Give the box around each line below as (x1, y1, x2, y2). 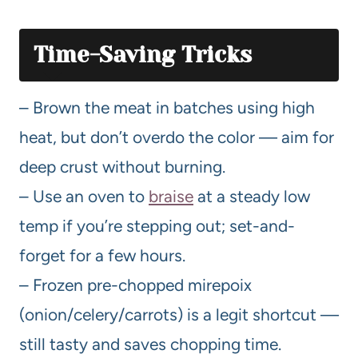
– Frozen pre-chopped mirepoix (19, 274, 252, 295)
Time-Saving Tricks (34, 41, 252, 68)
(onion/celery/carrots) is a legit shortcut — (19, 304, 339, 324)
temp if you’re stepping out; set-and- (19, 215, 295, 236)
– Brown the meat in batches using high (19, 97, 315, 117)
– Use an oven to (19, 185, 149, 206)
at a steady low (193, 185, 310, 206)
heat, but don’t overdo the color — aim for (19, 126, 334, 147)
